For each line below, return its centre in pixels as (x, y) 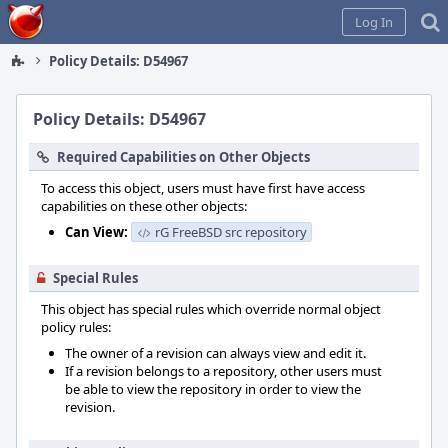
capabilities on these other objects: (144, 206)
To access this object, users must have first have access (203, 188)
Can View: (96, 232)
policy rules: (76, 327)
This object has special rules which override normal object (211, 309)
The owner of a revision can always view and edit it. (215, 353)
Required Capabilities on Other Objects (183, 157)
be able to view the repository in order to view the (213, 389)
